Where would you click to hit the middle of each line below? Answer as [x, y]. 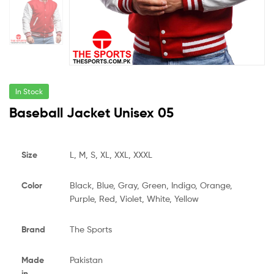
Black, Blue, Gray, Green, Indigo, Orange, [151, 185]
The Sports [91, 229]
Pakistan [86, 260]
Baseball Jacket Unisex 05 [91, 113]
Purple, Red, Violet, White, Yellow [134, 199]
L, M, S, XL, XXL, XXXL [111, 155]
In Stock [29, 92]
